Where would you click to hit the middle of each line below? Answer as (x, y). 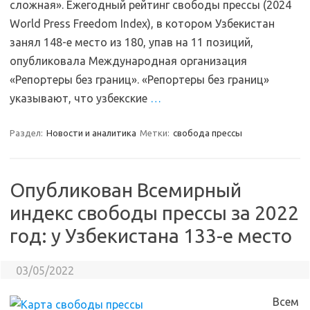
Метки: (156, 133)
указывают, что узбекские (80, 98)
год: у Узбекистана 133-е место (151, 236)
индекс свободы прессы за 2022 (154, 213)
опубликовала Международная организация (128, 61)
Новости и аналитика (91, 133)
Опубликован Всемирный (126, 190)
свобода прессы (208, 133)
